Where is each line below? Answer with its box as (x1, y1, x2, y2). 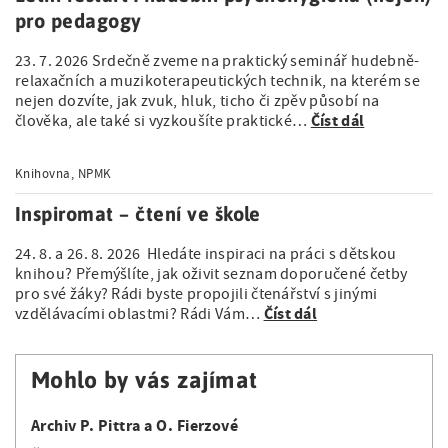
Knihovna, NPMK (15, 165, 112, 182)
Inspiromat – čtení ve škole (15, 202, 261, 225)
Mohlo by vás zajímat (31, 367, 258, 393)
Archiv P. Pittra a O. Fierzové (31, 415, 239, 437)
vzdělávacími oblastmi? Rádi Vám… (15, 304, 264, 324)
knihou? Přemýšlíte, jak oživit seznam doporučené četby (15, 264, 408, 284)
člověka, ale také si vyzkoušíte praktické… (15, 111, 311, 131)
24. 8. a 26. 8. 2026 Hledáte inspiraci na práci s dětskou (15, 244, 397, 264)
